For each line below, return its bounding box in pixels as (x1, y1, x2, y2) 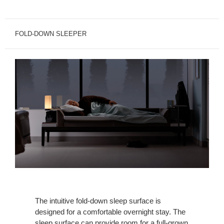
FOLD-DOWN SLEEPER (15, 29, 86, 37)
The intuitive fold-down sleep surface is (35, 196, 161, 205)
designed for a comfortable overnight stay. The (35, 207, 185, 216)
